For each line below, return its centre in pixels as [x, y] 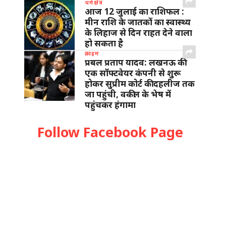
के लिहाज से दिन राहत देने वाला [138, 33]
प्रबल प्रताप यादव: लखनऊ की [135, 62]
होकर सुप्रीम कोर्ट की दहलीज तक [140, 83]
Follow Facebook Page [110, 132]
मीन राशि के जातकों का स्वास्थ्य [138, 22]
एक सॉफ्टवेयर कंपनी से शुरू [133, 73]
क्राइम [92, 53]
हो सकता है [106, 43]
